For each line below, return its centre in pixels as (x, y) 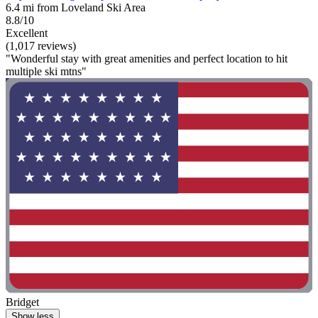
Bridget (22, 302)
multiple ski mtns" (46, 72)
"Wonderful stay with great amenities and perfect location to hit (147, 59)
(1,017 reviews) (41, 46)
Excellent (27, 33)
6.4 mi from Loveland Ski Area (76, 8)
